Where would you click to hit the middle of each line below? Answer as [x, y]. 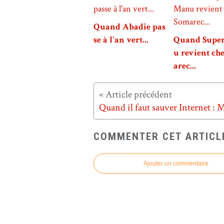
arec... [185, 66]
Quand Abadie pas [129, 27]
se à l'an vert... [121, 40]
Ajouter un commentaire [176, 164]
